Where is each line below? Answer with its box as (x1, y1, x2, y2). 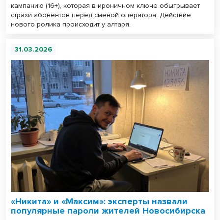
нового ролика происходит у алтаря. (11, 20, 131, 28)
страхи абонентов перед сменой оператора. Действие (11, 10, 191, 19)
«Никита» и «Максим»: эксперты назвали (11, 196, 188, 207)
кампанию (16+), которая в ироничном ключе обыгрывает (11, 1, 200, 10)
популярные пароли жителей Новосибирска (11, 205, 205, 217)
